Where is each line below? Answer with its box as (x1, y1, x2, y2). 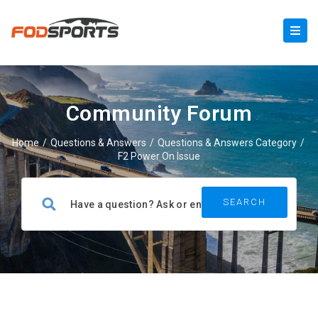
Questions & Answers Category (158, 137, 297, 148)
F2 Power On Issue (118, 150, 200, 162)
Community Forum (65, 101, 253, 126)
